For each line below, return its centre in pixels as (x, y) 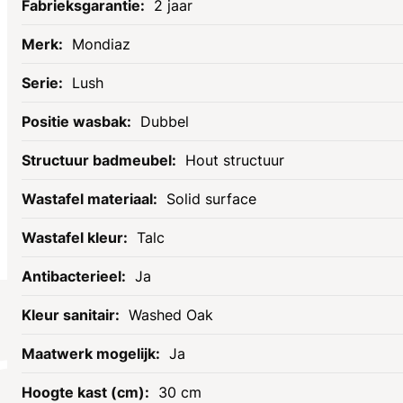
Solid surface (211, 199)
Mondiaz (101, 45)
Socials (34, 333)
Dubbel (165, 122)
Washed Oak (171, 315)
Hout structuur (235, 161)
